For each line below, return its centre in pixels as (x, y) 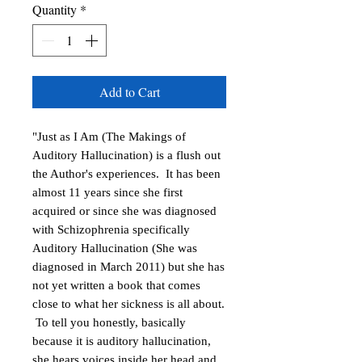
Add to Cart (129, 92)
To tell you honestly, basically (109, 322)
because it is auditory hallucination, (122, 341)
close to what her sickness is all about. (128, 304)
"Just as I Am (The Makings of (109, 137)
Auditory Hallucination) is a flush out (126, 155)
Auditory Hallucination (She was (115, 248)
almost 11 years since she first (107, 192)
